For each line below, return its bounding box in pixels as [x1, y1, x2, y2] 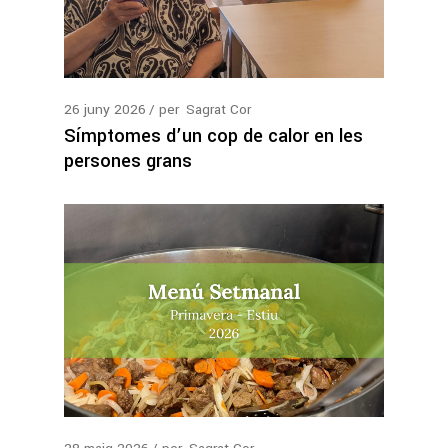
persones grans [64, 147, 192, 174]
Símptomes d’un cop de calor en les [64, 122, 363, 149]
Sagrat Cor [186, 99, 251, 119]
